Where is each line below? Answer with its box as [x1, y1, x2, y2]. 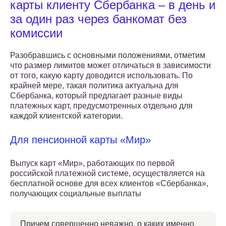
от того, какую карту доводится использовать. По [10, 71, 193, 80]
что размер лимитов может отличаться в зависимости [10, 61, 211, 70]
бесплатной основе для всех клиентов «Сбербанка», [10, 179, 208, 188]
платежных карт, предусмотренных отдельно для [10, 101, 193, 110]
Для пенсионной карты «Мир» [10, 134, 151, 146]
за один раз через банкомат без [10, 12, 187, 26]
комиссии [10, 26, 63, 40]
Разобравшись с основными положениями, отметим [10, 51, 205, 60]
